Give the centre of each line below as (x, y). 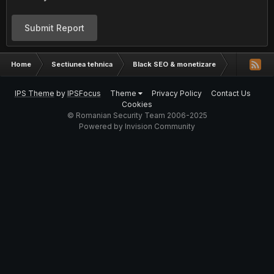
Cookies (137, 104)
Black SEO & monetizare (174, 64)
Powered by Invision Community (137, 126)
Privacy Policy (176, 93)
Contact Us (231, 93)
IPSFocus (84, 93)
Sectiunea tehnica (82, 64)
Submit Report (54, 28)
